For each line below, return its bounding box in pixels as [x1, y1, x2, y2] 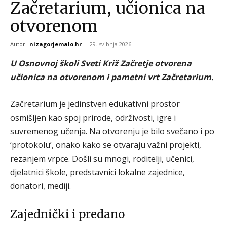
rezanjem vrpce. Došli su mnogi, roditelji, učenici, [10, 153, 194, 164]
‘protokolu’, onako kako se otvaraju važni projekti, [10, 139, 201, 150]
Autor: [10, 40, 28, 48]
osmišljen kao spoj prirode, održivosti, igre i [10, 111, 176, 123]
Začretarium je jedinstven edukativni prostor [10, 98, 180, 109]
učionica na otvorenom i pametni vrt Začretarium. [10, 71, 214, 83]
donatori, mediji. [10, 180, 71, 192]
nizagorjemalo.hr [29, 40, 82, 48]
